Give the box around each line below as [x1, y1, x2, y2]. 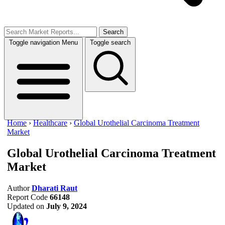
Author [7, 183, 30, 192]
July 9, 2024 [46, 201, 87, 210]
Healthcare [33, 119, 67, 127]
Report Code [7, 192, 48, 201]
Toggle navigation [9, 39, 60, 46]
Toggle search [90, 39, 131, 46]
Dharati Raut [32, 183, 77, 192]
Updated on [7, 201, 44, 210]
